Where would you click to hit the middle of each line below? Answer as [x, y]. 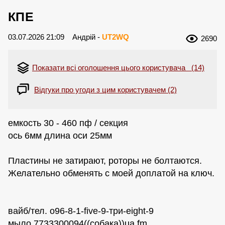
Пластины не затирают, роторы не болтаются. [105, 160]
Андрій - [87, 37]
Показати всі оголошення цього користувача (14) [118, 68]
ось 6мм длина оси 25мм [60, 135]
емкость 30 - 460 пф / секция [68, 123]
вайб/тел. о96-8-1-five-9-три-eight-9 [81, 211]
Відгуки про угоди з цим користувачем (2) [105, 89]
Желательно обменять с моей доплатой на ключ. [111, 173]
